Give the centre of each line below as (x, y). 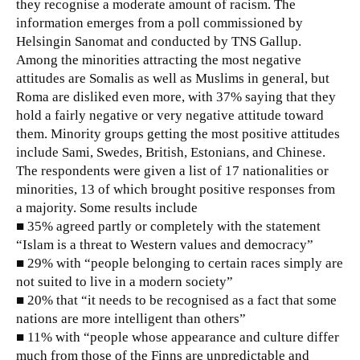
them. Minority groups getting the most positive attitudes (178, 133)
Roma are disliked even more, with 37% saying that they (176, 96)
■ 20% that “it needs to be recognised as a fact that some (176, 300)
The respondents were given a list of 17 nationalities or (172, 170)
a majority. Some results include (107, 207)
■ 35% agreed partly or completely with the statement (168, 226)
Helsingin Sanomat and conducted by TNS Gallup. (159, 41)
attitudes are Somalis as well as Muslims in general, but (173, 78)
